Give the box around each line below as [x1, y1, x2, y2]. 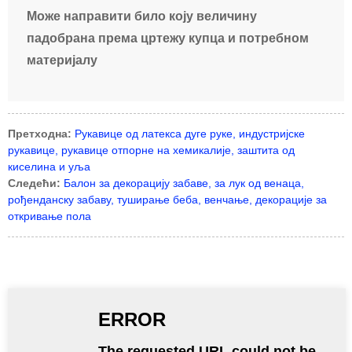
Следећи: [8, 177, 60, 189]
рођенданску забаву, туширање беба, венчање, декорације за [8, 193, 327, 206]
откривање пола [8, 210, 91, 222]
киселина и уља [8, 160, 90, 173]
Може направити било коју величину [27, 9, 257, 23]
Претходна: [8, 127, 71, 140]
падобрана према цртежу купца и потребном [27, 31, 309, 45]
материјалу [27, 53, 97, 67]
